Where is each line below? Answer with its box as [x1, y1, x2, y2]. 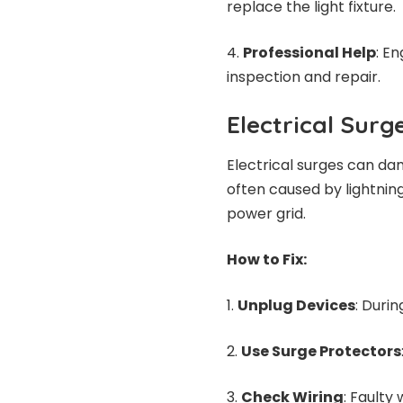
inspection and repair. [227, 67, 381, 88]
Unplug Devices [237, 294, 355, 316]
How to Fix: [227, 248, 307, 270]
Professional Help [243, 42, 376, 64]
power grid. [227, 202, 306, 224]
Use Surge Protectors [241, 340, 401, 362]
